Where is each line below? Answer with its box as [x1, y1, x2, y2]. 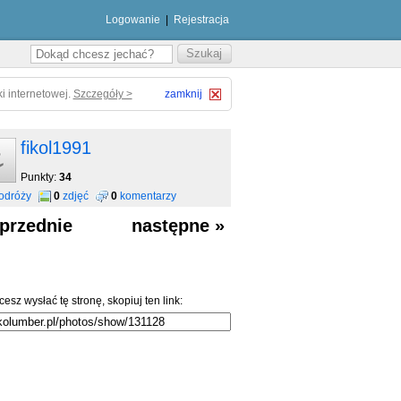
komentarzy [119, 190, 176, 202]
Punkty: [20, 171, 59, 183]
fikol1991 [20, 138, 91, 158]
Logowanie [105, 13, 160, 26]
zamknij [164, 88, 202, 100]
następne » [131, 216, 225, 235]
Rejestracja [173, 13, 229, 26]
